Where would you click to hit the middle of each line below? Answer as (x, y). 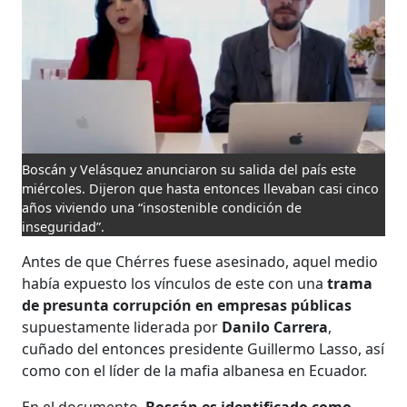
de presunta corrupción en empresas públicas (187, 305)
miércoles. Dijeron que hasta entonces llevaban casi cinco (201, 188)
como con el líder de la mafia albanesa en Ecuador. (195, 370)
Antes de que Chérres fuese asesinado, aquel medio (200, 261)
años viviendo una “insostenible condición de (162, 207)
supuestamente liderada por (122, 327)
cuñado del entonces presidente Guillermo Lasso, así (203, 348)
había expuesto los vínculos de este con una (173, 283)
